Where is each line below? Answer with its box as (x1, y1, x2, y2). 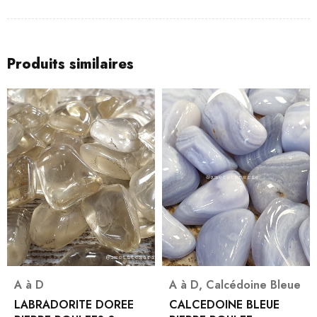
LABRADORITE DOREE (14, 296, 134, 313)
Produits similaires (7, 54, 134, 75)
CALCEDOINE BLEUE (169, 296, 279, 313)
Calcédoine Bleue (206, 276, 301, 293)
